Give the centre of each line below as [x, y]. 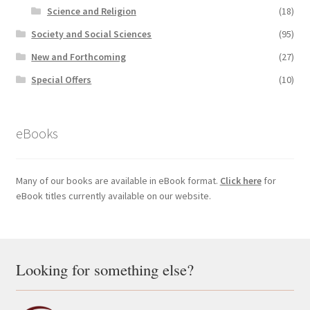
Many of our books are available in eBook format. [118, 180]
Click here [240, 180]
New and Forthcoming [79, 57]
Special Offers [62, 80]
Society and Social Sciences [92, 34]
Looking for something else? [104, 270]
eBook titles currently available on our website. [113, 195]
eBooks [37, 133]
